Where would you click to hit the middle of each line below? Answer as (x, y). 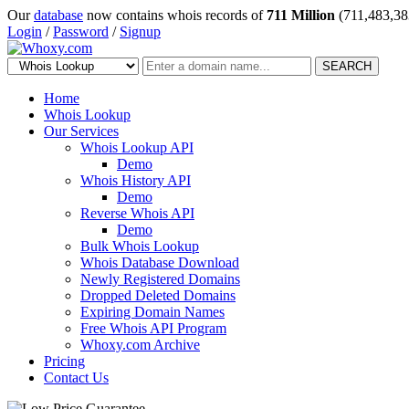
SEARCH (347, 66)
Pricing (64, 361)
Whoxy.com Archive (140, 345)
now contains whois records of (175, 15)
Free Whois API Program (153, 328)
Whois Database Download (160, 262)
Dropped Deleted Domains (158, 295)
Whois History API (136, 180)
